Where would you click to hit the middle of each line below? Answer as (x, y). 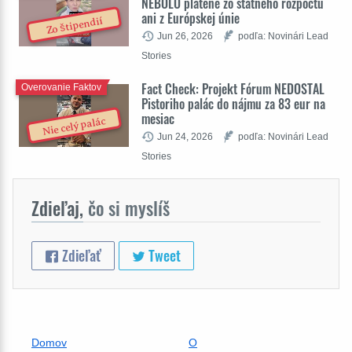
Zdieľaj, (57, 209)
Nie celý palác (74, 126)
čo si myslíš (126, 209)
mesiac (158, 119)
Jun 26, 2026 (185, 36)
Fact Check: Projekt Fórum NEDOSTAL (233, 89)
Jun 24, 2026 (185, 137)
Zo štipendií (74, 26)
